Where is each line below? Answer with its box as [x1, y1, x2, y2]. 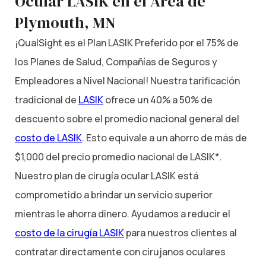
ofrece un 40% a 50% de [103, 93, 213, 106]
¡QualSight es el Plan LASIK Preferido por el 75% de [15, 36, 239, 49]
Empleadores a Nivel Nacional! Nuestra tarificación [15, 74, 240, 87]
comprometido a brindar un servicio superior [15, 188, 213, 201]
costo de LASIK [15, 131, 82, 144]
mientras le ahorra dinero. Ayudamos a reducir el [15, 207, 230, 220]
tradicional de [15, 93, 78, 106]
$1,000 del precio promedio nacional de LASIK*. [15, 150, 222, 163]
